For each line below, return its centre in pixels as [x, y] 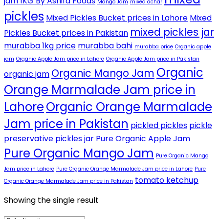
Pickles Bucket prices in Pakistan [66, 33]
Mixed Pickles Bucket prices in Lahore [117, 18]
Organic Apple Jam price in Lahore [60, 59]
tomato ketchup [167, 180]
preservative [29, 139]
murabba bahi [105, 46]
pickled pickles [159, 126]
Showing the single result [51, 200]
